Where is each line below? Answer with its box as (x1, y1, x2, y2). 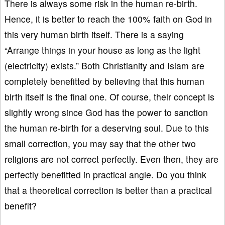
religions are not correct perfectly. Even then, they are (5, 152, 218, 165)
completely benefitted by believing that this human (5, 74, 204, 87)
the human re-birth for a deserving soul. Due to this (5, 121, 209, 134)
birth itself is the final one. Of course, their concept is (5, 90, 214, 103)
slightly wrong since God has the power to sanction (5, 105, 208, 119)
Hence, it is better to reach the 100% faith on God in (5, 12, 212, 25)
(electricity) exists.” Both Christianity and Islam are (5, 59, 204, 72)
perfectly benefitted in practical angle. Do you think (5, 168, 206, 181)
